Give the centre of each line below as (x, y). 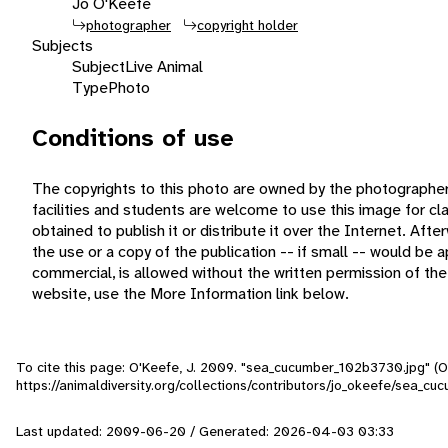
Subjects (62, 45)
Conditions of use (133, 137)
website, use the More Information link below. (190, 293)
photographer (128, 24)
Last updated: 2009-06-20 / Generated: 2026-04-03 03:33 (205, 430)
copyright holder (247, 24)
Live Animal (164, 66)
